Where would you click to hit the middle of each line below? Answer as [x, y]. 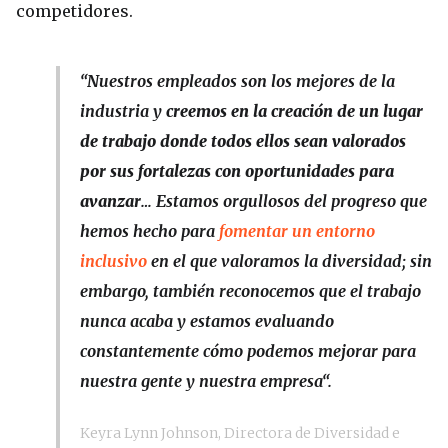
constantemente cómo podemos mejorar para [248, 351]
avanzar [110, 201]
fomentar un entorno [297, 231]
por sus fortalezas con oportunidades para [237, 171]
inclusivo [113, 261]
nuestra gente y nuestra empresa [201, 381]
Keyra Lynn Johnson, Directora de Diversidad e [240, 433]
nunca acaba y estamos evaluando [207, 321]
